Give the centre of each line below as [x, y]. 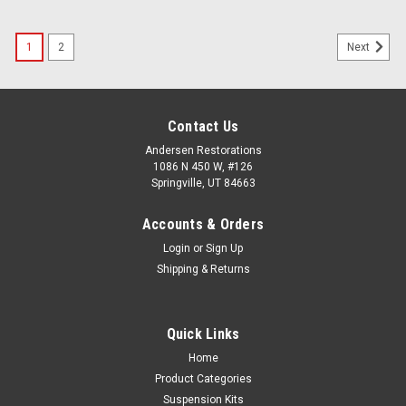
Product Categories [203, 378]
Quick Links [203, 333]
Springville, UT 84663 [203, 183]
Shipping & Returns [203, 269]
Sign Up [225, 248]
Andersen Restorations [203, 150]
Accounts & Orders [203, 224]
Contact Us [203, 126]
